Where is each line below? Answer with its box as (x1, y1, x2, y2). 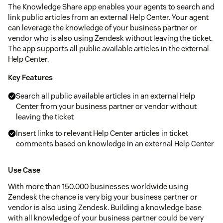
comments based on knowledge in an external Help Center (16, 139, 214, 149)
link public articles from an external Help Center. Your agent (8, 12, 209, 22)
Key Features (8, 73, 53, 83)
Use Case (8, 165, 40, 175)
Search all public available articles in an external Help (16, 91, 195, 101)
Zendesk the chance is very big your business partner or (8, 192, 198, 202)
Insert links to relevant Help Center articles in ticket (16, 128, 188, 138)
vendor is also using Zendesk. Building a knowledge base (8, 203, 202, 213)
